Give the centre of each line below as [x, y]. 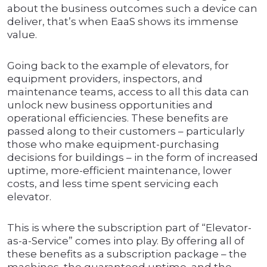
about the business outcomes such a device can [132, 9]
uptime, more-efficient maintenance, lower [119, 171]
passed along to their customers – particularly [126, 131]
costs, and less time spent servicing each [113, 184]
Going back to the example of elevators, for [118, 66]
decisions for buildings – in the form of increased [133, 158]
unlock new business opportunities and [110, 105]
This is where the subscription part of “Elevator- [129, 228]
